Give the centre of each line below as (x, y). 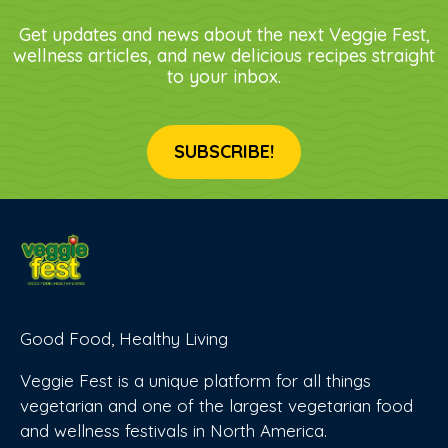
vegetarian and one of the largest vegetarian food (216, 405)
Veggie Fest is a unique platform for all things (195, 380)
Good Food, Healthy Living (124, 338)
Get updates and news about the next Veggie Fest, (224, 34)
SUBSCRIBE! (224, 151)
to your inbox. (224, 76)
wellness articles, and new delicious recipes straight (224, 55)
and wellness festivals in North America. (173, 430)
